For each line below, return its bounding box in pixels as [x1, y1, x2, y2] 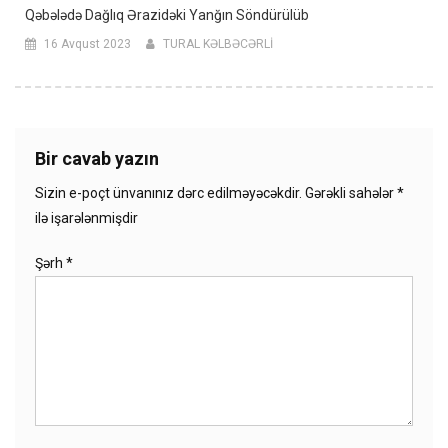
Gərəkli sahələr [305, 185, 397, 202]
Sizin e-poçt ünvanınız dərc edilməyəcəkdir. [35, 185, 302, 202]
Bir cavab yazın [35, 148, 159, 170]
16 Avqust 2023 [44, 37, 131, 52]
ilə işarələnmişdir [35, 210, 138, 227]
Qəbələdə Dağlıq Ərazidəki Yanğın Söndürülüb [25, 7, 309, 24]
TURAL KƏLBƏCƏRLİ [163, 37, 273, 52]
